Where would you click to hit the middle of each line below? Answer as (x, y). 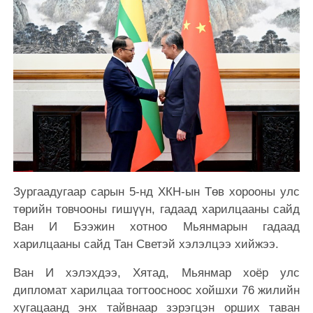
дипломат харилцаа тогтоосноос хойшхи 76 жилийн (156, 290)
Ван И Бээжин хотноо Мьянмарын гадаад (156, 226)
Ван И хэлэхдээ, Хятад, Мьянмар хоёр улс (156, 272)
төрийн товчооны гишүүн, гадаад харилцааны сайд (156, 209)
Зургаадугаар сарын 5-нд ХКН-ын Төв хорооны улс (156, 191)
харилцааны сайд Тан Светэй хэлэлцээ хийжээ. (146, 244)
